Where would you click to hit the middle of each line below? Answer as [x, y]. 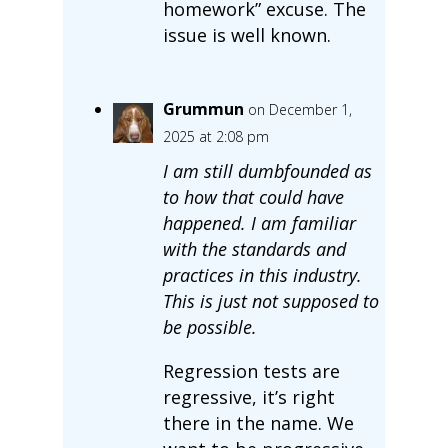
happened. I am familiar [259, 222]
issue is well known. [246, 34]
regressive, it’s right [248, 396]
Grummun [203, 108]
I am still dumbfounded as [267, 170]
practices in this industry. [262, 274]
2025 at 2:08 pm [215, 136]
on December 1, [299, 109]
